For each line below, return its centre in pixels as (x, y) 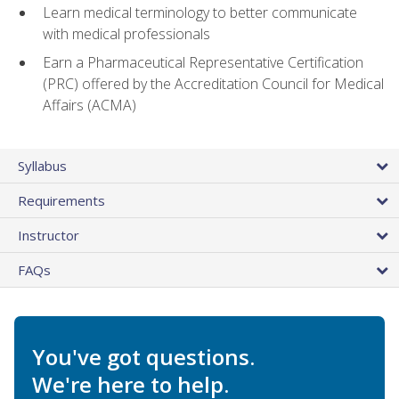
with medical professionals (126, 33)
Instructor (49, 235)
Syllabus (42, 165)
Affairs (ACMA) (90, 106)
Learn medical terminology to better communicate (200, 12)
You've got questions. (143, 356)
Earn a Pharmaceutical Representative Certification (203, 63)
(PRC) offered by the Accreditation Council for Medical (213, 84)
